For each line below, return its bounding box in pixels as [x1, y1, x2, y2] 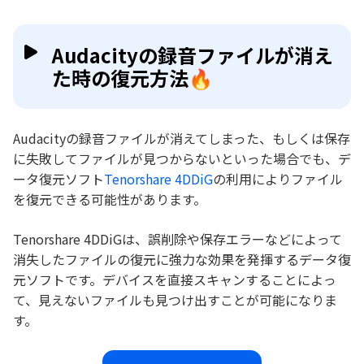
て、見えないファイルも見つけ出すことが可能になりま [13, 289, 337, 310]
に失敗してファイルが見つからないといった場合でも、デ [13, 148, 351, 168]
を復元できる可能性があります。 [13, 188, 206, 209]
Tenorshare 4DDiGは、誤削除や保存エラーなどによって [13, 228, 342, 249]
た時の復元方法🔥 [52, 63, 213, 92]
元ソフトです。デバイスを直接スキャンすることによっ [13, 269, 336, 289]
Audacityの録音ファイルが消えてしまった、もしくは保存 [13, 128, 350, 148]
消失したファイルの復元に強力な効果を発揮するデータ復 [13, 249, 351, 269]
